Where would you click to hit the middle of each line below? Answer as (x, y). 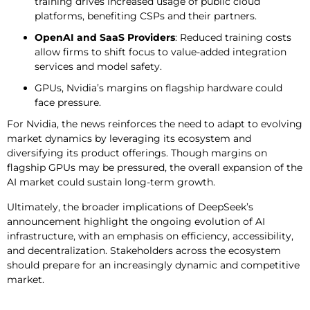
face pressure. (68, 103)
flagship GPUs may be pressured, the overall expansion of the (155, 168)
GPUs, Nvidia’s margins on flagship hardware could (158, 88)
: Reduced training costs (233, 38)
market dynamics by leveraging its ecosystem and (129, 139)
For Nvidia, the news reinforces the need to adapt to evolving (155, 124)
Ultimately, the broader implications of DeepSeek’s (130, 207)
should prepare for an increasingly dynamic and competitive (153, 265)
